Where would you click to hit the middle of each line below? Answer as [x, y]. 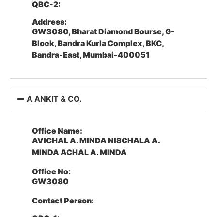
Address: [49, 22]
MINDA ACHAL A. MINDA [79, 152]
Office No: [51, 171]
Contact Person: [63, 201]
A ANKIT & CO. [54, 99]
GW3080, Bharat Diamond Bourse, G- [103, 31]
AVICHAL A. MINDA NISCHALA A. [96, 140]
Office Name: [57, 131]
